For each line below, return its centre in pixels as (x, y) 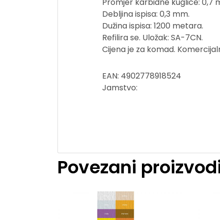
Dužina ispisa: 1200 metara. (153, 26)
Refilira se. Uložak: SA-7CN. (152, 38)
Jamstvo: (120, 88)
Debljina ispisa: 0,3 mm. (146, 14)
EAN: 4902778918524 (142, 76)
